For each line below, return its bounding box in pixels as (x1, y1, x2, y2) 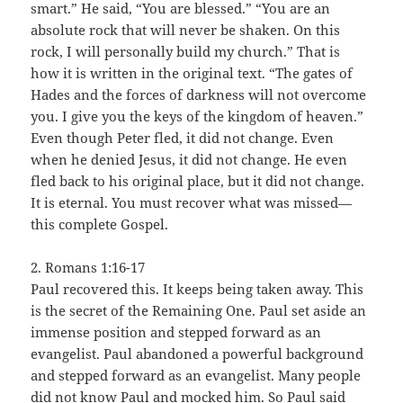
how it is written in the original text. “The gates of (31, 63, 354, 82)
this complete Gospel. (31, 214, 169, 233)
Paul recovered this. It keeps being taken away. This (31, 279, 364, 298)
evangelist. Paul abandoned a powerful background (31, 344, 364, 363)
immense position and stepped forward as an (31, 322, 322, 341)
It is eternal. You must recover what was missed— (31, 193, 353, 211)
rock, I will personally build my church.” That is (31, 41, 341, 60)
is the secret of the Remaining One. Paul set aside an (31, 300, 367, 319)
